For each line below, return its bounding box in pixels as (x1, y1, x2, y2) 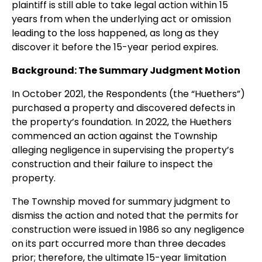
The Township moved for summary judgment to (12, 195, 230, 208)
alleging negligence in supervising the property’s (12, 143, 234, 157)
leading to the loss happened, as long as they (12, 26, 219, 40)
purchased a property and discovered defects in (12, 101, 235, 115)
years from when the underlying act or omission (12, 12, 231, 26)
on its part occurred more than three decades (12, 237, 226, 250)
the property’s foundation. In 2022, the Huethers (12, 115, 232, 129)
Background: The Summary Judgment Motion (12, 64, 240, 77)
